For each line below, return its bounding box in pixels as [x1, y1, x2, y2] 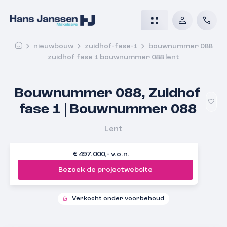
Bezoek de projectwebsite [58, 166, 153, 173]
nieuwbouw [33, 43, 73, 50]
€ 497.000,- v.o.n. [73, 150, 130, 158]
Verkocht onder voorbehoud [72, 195, 164, 202]
